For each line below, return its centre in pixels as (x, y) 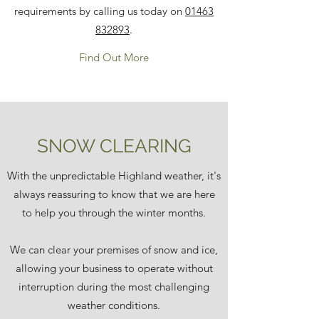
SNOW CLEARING (114, 146)
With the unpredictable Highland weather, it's (114, 176)
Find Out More (114, 57)
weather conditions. (114, 305)
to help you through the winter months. (114, 213)
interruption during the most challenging (114, 287)
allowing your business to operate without (114, 268)
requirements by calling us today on (100, 11)
